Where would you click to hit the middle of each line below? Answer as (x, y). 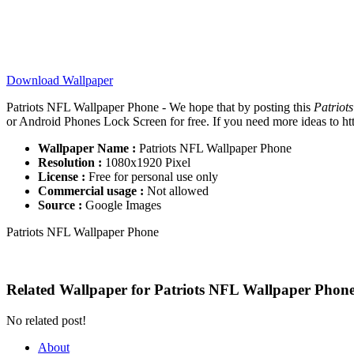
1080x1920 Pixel (146, 163)
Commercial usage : (91, 191)
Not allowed (176, 191)
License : (62, 177)
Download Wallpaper (60, 81)
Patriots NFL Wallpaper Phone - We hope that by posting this (160, 107)
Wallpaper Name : (87, 149)
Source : (60, 205)
